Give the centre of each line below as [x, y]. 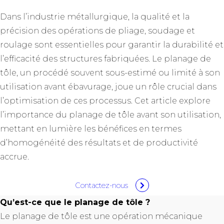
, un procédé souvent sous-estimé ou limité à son [118, 73]
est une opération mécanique [140, 216]
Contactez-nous [101, 185]
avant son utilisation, [178, 115]
